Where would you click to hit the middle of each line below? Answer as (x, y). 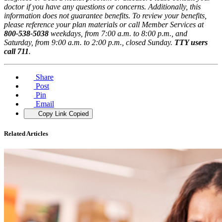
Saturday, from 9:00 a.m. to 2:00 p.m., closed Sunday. (89, 42)
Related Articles (26, 134)
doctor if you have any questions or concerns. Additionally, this (102, 6)
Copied (79, 113)
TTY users (191, 42)
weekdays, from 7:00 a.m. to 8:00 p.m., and (118, 33)
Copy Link (52, 113)
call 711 (16, 51)
